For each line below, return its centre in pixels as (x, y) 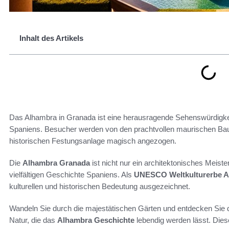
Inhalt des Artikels (51, 38)
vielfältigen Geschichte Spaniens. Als (72, 175)
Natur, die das (33, 220)
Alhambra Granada (56, 163)
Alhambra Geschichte (96, 220)
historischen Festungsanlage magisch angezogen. (93, 141)
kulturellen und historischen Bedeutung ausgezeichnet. (100, 187)
